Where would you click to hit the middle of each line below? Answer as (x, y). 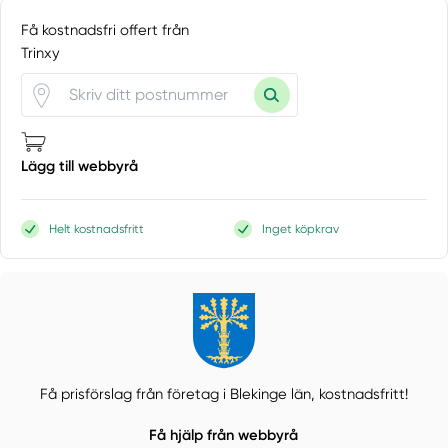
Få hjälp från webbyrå (224, 435)
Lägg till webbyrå (80, 166)
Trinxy (41, 52)
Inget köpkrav (301, 228)
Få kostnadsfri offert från (105, 29)
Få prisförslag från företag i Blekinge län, (179, 393)
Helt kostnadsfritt (97, 228)
